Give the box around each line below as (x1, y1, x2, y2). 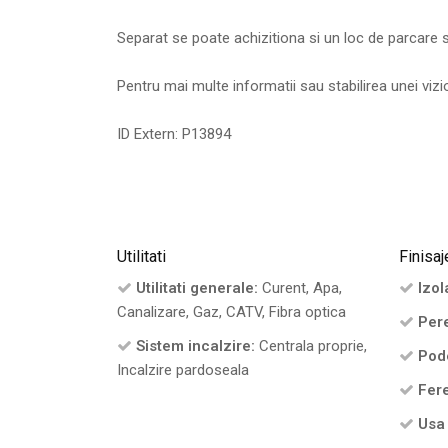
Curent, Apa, (258, 279, 342, 298)
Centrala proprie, (255, 337, 367, 356)
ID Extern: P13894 (117, 125, 231, 144)
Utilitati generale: (136, 279, 258, 298)
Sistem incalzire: (136, 337, 255, 356)
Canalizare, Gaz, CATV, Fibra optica (117, 303, 346, 322)
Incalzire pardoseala (117, 361, 249, 380)
